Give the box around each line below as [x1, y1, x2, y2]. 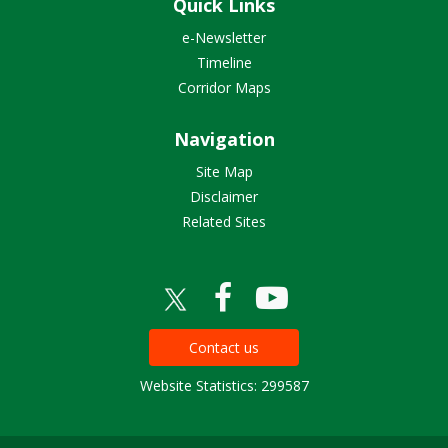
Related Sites [182, 212, 266, 231]
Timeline [196, 53, 252, 72]
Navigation [173, 127, 275, 151]
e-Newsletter [182, 28, 266, 47]
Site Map [195, 162, 253, 181]
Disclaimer [190, 187, 258, 206]
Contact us [189, 338, 259, 357]
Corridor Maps [177, 78, 271, 97]
